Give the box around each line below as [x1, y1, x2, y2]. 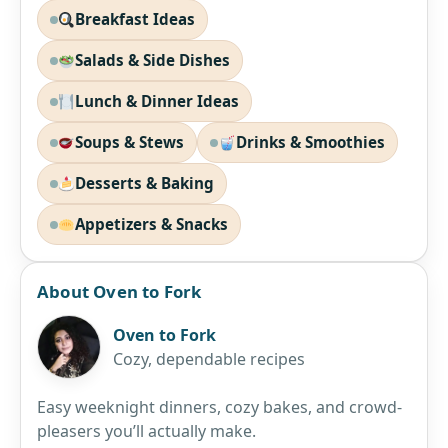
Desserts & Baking [75, 173, 215, 194]
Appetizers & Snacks [75, 214, 229, 235]
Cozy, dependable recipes [113, 348, 305, 371]
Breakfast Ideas [75, 9, 196, 30]
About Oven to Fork [37, 280, 202, 304]
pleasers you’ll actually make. [37, 420, 256, 443]
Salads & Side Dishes [75, 50, 231, 71]
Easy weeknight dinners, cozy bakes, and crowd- [37, 396, 402, 419]
